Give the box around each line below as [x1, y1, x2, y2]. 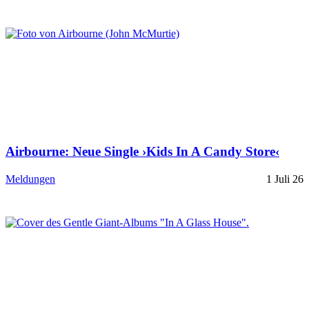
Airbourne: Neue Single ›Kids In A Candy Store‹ [6, 143, 279, 159]
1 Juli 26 [266, 173, 303, 186]
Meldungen [6, 173, 55, 186]
